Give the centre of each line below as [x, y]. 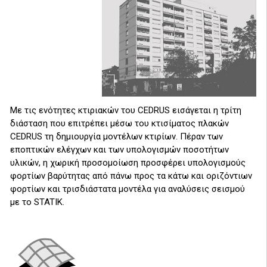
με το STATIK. [37, 202]
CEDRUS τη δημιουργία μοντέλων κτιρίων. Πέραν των [117, 136]
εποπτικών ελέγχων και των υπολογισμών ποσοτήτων [119, 149]
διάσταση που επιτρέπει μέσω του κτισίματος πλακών [119, 123]
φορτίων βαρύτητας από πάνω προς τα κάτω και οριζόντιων [131, 176]
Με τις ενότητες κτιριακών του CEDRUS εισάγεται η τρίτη [126, 110]
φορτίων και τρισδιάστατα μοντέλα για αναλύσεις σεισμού [128, 189]
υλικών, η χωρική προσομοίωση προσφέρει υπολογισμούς [128, 162]
